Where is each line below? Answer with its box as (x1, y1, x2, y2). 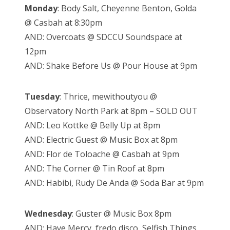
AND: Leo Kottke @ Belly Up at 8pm (25, 120, 160, 131)
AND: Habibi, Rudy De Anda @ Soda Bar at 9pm (25, 177, 204, 189)
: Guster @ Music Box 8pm (72, 208, 171, 220)
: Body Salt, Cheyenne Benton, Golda (57, 3, 197, 14)
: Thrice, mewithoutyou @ (60, 91, 157, 103)
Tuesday (25, 91, 60, 103)
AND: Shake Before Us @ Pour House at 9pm (25, 60, 197, 72)
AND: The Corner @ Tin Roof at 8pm (25, 163, 164, 175)
